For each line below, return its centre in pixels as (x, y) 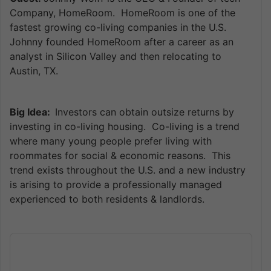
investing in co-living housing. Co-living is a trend (125, 127)
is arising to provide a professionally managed (116, 185)
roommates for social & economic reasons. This (120, 156)
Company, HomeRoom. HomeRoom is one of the (122, 13)
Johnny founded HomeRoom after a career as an (122, 42)
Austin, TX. (34, 71)
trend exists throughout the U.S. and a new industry (128, 170)
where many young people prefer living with (111, 141)
